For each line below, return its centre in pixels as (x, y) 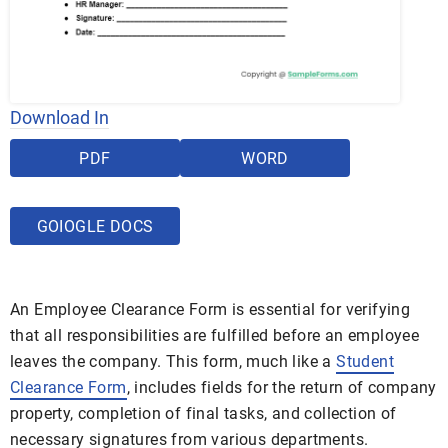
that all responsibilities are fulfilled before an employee (215, 335)
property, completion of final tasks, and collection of (203, 413)
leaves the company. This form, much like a (173, 361)
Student (365, 361)
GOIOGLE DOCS (95, 226)
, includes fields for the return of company (281, 387)
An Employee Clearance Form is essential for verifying (210, 309)
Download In (59, 117)
